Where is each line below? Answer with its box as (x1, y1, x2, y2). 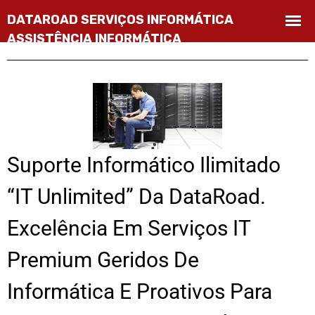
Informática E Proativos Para (7, 279, 272, 304)
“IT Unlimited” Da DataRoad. (7, 184, 266, 210)
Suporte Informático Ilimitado (7, 153, 281, 178)
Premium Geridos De (7, 247, 199, 273)
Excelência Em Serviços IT (7, 216, 250, 241)
